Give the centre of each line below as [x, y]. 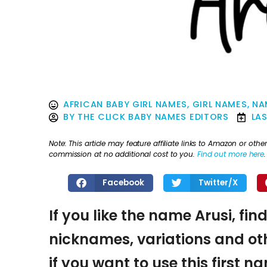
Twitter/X [218, 182]
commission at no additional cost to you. [123, 154]
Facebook [124, 182]
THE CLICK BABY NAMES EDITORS [153, 117]
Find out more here [231, 154]
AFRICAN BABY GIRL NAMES [125, 105]
